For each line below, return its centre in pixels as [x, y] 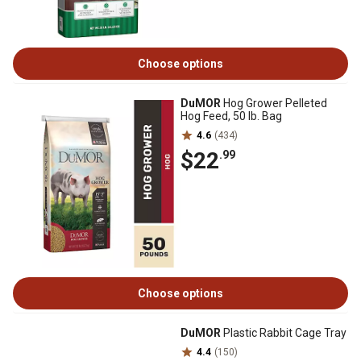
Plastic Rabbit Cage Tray [284, 333]
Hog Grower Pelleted [274, 103]
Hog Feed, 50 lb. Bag [231, 116]
